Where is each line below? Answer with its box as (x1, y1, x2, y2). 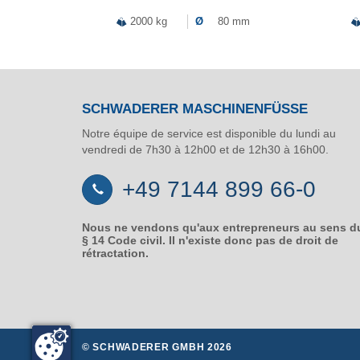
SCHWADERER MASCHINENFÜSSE (82, 100, 299, 117)
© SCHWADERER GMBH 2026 (82, 341, 232, 353)
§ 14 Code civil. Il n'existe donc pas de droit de (82, 233, 338, 247)
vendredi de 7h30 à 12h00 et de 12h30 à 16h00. (82, 142, 329, 156)
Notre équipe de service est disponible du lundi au (82, 126, 336, 140)
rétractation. (82, 246, 149, 260)
